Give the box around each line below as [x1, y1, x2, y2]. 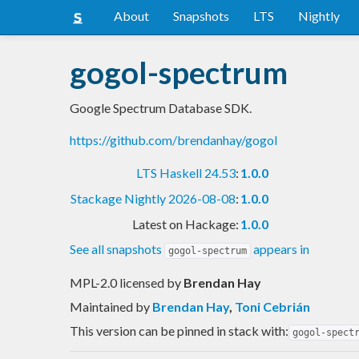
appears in [251, 240, 309, 256]
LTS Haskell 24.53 [136, 164, 236, 180]
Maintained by [70, 298, 152, 314]
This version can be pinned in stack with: [70, 322, 288, 338]
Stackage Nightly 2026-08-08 [71, 190, 236, 206]
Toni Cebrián [235, 298, 310, 314]
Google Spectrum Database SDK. [70, 99, 252, 115]
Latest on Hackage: [132, 216, 239, 232]
